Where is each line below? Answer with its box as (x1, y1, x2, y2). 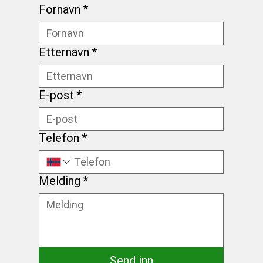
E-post (38, 87, 74, 102)
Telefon (38, 130, 79, 145)
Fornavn (38, 2, 80, 16)
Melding (38, 173, 80, 188)
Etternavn (38, 45, 89, 59)
